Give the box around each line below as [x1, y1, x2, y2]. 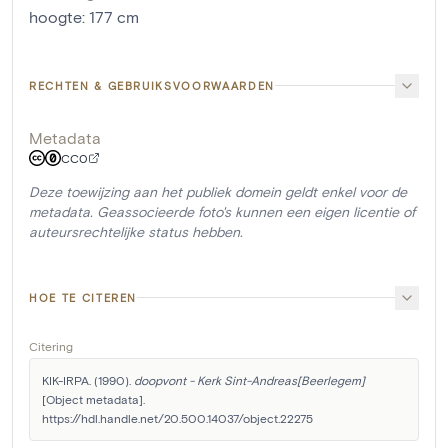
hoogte [29, 6, 82, 26]
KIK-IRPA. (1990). [42, 372, 134, 387]
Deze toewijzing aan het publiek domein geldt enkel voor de [29, 182, 407, 200]
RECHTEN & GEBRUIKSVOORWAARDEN [29, 78, 275, 92]
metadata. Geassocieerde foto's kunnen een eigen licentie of [29, 202, 415, 220]
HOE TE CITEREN [29, 290, 138, 304]
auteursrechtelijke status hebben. [29, 222, 243, 240]
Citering [29, 338, 73, 353]
